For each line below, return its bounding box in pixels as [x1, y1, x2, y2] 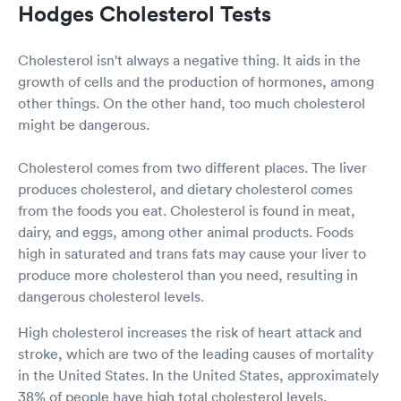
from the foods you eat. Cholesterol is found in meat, [18, 201, 355, 220]
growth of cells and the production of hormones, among [18, 73, 374, 91]
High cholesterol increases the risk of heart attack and [18, 323, 362, 342]
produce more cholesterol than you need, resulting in [18, 266, 358, 285]
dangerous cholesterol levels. [18, 287, 204, 306]
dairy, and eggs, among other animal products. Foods [18, 223, 354, 242]
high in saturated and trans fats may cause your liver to [18, 244, 366, 263]
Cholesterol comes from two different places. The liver [18, 158, 367, 177]
